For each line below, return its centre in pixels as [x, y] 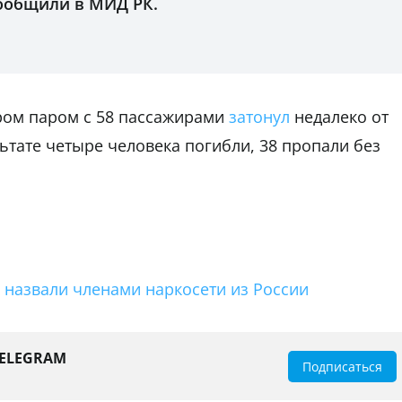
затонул [259, 117]
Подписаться [342, 366]
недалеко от [339, 117]
